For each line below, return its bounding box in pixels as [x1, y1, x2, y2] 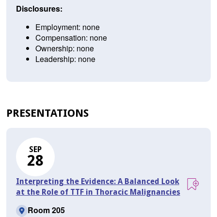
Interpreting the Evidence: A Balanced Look [15, 177, 179, 186]
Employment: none [35, 21, 100, 33]
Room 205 [27, 204, 65, 216]
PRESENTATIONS [6, 107, 89, 120]
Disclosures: [15, 3, 62, 15]
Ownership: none [35, 43, 94, 54]
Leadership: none [35, 53, 95, 65]
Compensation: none [35, 32, 107, 44]
